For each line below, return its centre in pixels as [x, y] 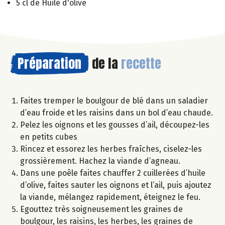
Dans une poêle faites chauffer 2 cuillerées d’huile [113, 173]
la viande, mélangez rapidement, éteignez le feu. [110, 197]
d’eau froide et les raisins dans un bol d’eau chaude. [117, 113]
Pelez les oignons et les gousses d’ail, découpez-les [115, 125]
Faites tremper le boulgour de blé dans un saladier [114, 101]
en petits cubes [49, 137]
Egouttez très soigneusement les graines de [101, 209]
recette [141, 64]
